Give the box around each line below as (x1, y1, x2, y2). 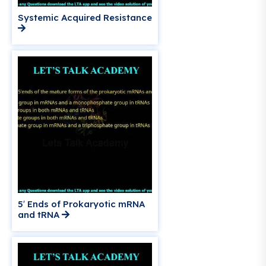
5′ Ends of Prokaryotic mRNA (18, 198, 145, 210)
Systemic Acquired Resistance (18, 12, 152, 24)
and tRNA (18, 209, 62, 221)
